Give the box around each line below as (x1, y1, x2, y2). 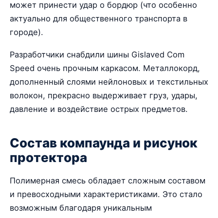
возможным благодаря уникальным (10, 203, 152, 213)
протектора (10, 150, 87, 165)
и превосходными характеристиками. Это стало (10, 189, 202, 200)
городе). (10, 27, 46, 37)
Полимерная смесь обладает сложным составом (10, 176, 205, 186)
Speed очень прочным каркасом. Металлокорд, (10, 63, 200, 73)
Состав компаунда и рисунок (10, 135, 198, 151)
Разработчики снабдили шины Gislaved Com (10, 49, 184, 59)
